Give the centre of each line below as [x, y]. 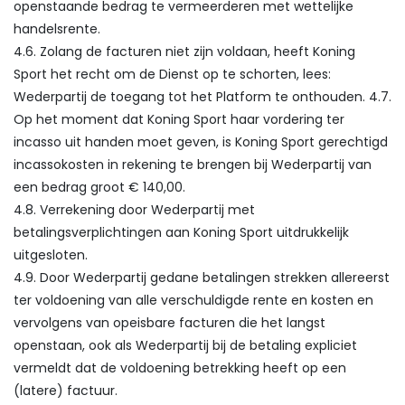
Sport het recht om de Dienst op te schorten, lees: [172, 74]
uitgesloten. [51, 255]
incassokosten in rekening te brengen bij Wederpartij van [193, 165]
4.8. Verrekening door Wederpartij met [134, 210]
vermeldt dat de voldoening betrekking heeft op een [180, 368]
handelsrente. [57, 29]
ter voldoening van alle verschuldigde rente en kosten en [193, 300]
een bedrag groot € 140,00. [99, 187]
